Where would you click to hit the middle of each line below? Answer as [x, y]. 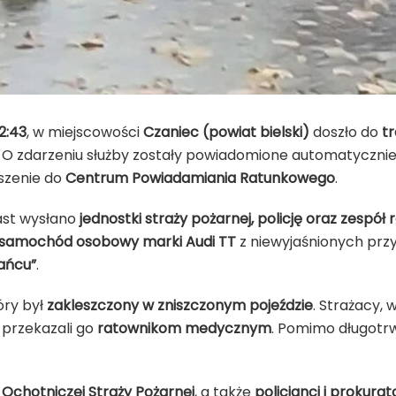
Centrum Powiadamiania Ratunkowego [200, 178]
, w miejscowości [85, 132]
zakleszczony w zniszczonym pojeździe [180, 305]
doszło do [346, 132]
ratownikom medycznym [184, 328]
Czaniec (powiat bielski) [226, 132]
